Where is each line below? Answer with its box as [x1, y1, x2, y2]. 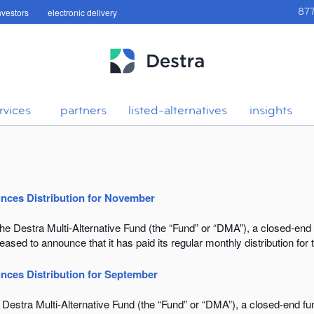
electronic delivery [48, 6, 117, 18]
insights [249, 103, 292, 117]
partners [60, 103, 107, 117]
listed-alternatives [128, 103, 227, 117]
